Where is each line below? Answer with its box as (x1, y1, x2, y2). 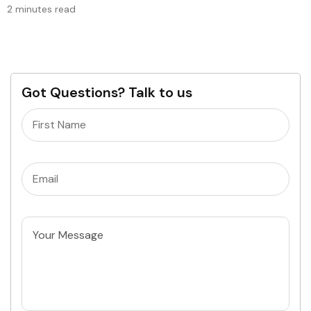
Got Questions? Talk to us (22, 83, 192, 102)
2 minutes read (7, 2, 76, 15)
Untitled (21, 225, 61, 240)
